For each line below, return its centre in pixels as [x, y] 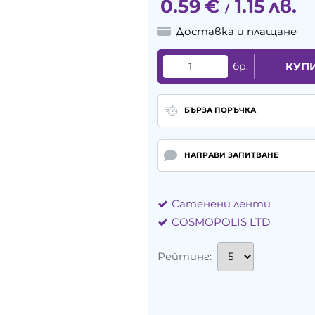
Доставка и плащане [237, 32]
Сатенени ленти [221, 204]
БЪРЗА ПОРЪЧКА [220, 110]
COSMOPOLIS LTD [221, 222]
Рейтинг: [185, 257]
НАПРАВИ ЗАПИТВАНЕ [231, 155]
